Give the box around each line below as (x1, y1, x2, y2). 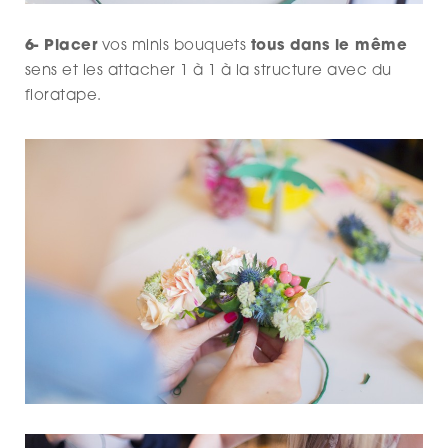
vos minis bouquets (97, 39, 251, 55)
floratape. (25, 89, 102, 105)
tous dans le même (250, 39, 408, 55)
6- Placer (25, 39, 98, 55)
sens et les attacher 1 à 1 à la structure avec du (25, 64, 392, 80)
